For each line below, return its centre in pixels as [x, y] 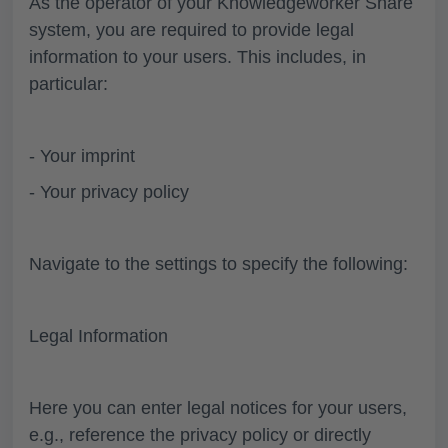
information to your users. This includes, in [197, 56]
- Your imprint [82, 155]
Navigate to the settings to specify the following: [218, 263]
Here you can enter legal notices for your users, [218, 407]
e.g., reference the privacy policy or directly [200, 434]
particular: [68, 83]
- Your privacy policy [109, 191]
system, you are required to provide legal [191, 29]
